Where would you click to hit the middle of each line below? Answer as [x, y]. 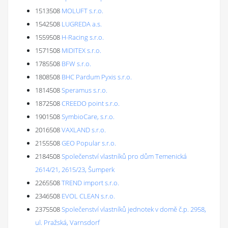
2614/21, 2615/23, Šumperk [75, 169]
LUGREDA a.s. [82, 24]
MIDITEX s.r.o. [81, 50]
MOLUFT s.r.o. [82, 11]
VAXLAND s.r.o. [84, 130]
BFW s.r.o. [76, 64]
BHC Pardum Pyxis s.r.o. [97, 77]
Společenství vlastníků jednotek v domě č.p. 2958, [134, 209]
